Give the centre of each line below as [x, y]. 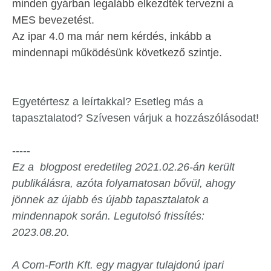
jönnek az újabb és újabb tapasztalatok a [110, 200]
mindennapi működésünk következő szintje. [117, 53]
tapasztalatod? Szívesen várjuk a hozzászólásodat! [135, 118]
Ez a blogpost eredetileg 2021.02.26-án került [123, 167]
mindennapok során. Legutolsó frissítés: [108, 216]
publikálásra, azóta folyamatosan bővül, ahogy [124, 184]
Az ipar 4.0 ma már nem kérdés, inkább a [112, 37]
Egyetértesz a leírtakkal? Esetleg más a [108, 102]
